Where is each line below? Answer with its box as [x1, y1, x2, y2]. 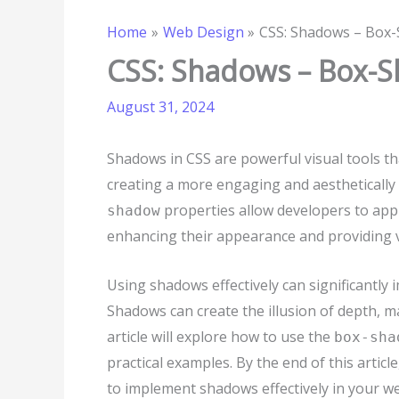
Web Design [162, 22, 244, 42]
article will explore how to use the [107, 326, 334, 346]
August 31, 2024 [107, 97, 214, 117]
